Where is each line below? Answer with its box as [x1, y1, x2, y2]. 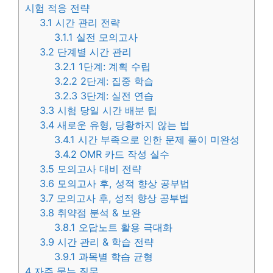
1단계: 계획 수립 [76, 60, 151, 73]
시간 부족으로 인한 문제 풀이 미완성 [75, 133, 240, 146]
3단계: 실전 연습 [77, 90, 154, 102]
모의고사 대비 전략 [54, 163, 142, 175]
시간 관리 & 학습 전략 [54, 236, 154, 249]
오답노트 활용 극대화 [76, 221, 173, 234]
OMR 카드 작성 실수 [77, 148, 170, 161]
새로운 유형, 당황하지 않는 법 [54, 119, 190, 132]
